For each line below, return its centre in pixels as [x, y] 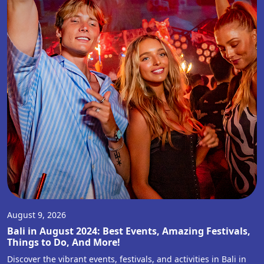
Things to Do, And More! [64, 242]
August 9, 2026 [37, 215]
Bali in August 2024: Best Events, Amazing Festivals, [129, 231]
